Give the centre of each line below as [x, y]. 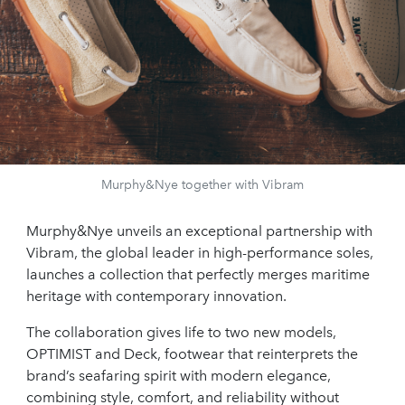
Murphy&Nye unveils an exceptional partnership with [199, 231]
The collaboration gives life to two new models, [181, 333]
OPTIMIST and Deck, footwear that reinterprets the [192, 354]
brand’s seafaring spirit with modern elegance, [179, 376]
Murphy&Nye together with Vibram [202, 185]
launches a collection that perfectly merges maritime [198, 275]
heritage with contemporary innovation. [156, 297]
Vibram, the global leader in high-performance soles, [200, 253]
